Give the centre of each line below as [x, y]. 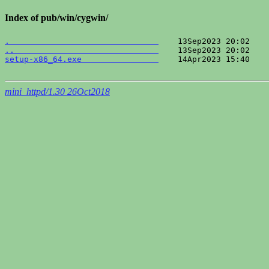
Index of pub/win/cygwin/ [56, 18]
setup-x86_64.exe [82, 59]
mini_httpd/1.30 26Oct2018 [57, 91]
